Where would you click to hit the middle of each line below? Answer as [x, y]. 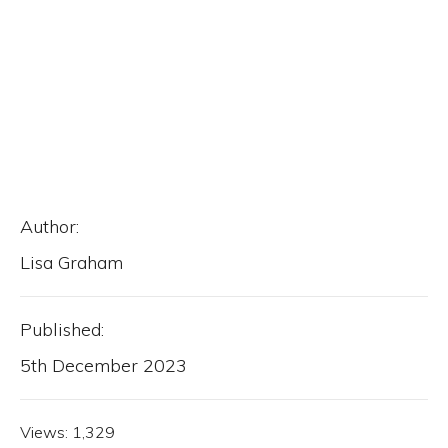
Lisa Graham [71, 262]
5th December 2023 [103, 365]
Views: [44, 432]
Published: [62, 329]
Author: [49, 226]
